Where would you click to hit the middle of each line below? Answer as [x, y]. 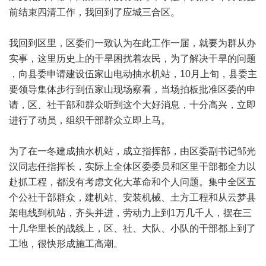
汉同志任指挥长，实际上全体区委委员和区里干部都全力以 [132, 167]
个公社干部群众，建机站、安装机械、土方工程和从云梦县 [132, 197]
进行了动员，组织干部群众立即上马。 [90, 120]
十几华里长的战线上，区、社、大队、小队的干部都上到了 [132, 228]
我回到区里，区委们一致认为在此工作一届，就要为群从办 [132, 43]
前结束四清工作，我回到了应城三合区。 [94, 12]
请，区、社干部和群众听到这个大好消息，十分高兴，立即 [132, 105]
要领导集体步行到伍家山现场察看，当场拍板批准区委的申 [132, 89]
